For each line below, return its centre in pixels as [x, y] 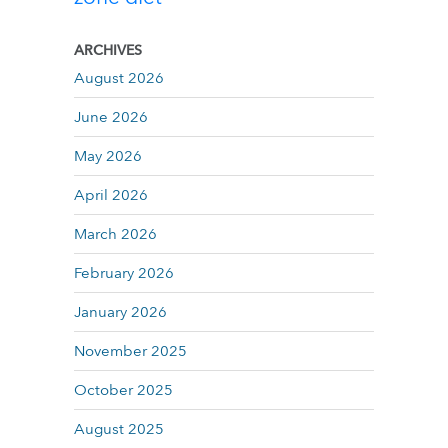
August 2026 [119, 78]
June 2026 [111, 117]
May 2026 [108, 156]
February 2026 [124, 273]
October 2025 [123, 390]
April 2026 [111, 195]
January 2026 [120, 312]
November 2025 [130, 351]
